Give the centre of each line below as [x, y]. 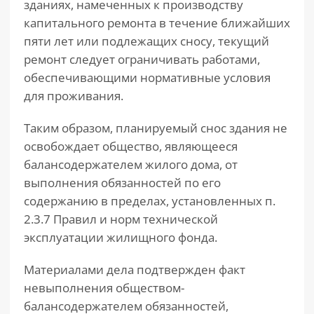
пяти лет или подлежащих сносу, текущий [146, 41]
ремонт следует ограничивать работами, [142, 59]
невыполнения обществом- [104, 288]
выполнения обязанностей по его [122, 183]
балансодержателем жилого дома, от [131, 164]
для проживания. [74, 96]
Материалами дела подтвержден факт [135, 269]
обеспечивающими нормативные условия [147, 77]
